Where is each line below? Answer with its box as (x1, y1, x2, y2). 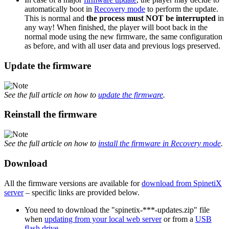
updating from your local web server (44, 214, 162, 223)
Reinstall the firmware (4, 109, 97, 120)
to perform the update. (145, 5, 218, 14)
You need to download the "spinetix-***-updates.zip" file (25, 205, 210, 214)
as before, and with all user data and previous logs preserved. (25, 41, 220, 51)
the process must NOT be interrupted (86, 14, 216, 23)
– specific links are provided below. (24, 188, 140, 197)
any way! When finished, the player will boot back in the (25, 23, 208, 32)
